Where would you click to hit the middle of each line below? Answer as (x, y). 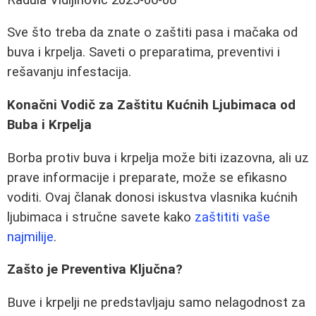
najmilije (30, 237)
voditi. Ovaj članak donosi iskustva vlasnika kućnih (152, 197)
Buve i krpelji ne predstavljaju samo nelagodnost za (156, 303)
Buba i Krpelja (49, 125)
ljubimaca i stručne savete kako (101, 217)
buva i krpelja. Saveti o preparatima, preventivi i (144, 53)
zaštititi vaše (232, 217)
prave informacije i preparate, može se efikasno (147, 177)
